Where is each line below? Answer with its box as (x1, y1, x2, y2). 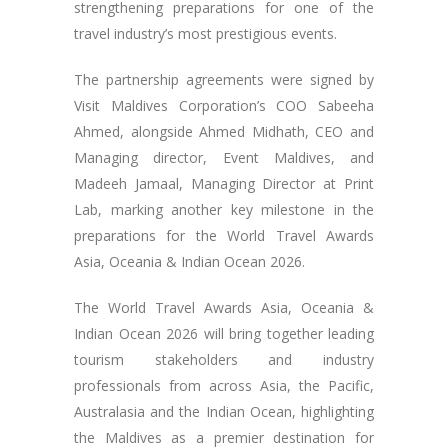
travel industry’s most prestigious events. (74, 23, 337, 43)
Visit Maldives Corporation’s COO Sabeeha (74, 95, 374, 115)
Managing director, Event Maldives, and (74, 147, 374, 167)
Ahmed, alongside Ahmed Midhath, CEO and (74, 121, 374, 141)
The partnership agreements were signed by (74, 69, 374, 89)
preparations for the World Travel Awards (74, 225, 374, 245)
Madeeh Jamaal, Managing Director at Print (74, 173, 374, 193)
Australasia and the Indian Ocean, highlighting (74, 401, 374, 421)
